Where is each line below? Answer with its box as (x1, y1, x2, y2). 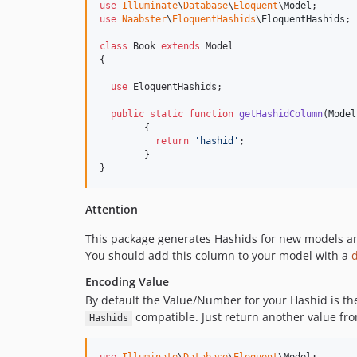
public (111, 108, 144, 120)
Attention (85, 202, 138, 218)
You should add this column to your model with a (85, 248, 351, 264)
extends (161, 41, 200, 53)
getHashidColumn (239, 108, 323, 120)
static (150, 108, 183, 120)
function (189, 108, 233, 120)
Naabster (122, 14, 167, 25)
